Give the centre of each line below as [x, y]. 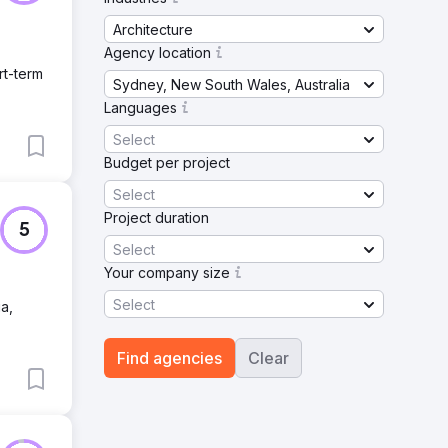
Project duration [156, 217]
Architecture [153, 29]
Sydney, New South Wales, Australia [231, 84]
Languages [140, 107]
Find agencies [169, 358]
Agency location [157, 52]
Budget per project [167, 162]
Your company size [167, 272]
